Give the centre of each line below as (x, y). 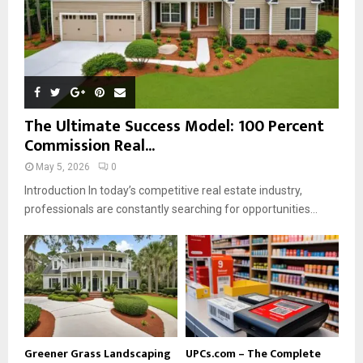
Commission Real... (90, 146)
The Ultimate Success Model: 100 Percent (174, 127)
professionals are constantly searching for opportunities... (171, 209)
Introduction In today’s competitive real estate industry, (163, 191)
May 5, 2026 (63, 167)
